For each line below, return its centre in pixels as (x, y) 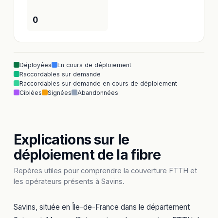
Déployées (36, 65)
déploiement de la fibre (87, 154)
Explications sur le (72, 139)
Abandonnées (98, 92)
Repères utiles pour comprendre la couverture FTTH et (105, 170)
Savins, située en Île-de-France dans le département (102, 207)
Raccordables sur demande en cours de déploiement (98, 83)
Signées (60, 92)
